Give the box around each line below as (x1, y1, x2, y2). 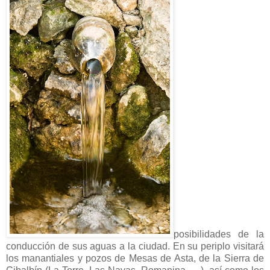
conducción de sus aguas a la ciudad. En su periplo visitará (6, 240, 264, 251)
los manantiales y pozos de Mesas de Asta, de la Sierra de (6, 253, 264, 263)
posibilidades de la (174, 228, 264, 239)
